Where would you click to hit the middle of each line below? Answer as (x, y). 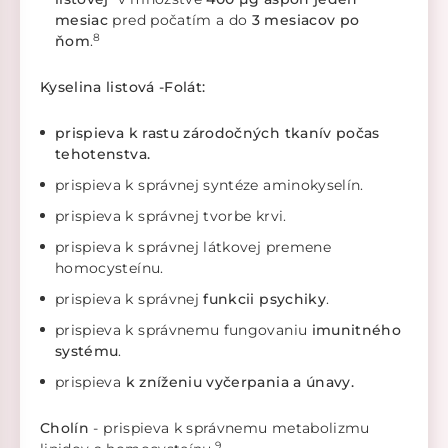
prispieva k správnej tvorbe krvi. (171, 216)
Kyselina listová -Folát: (123, 87)
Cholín (65, 428)
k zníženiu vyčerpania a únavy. (239, 382)
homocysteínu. (109, 268)
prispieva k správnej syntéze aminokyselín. (209, 185)
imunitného (356, 330)
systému (87, 351)
